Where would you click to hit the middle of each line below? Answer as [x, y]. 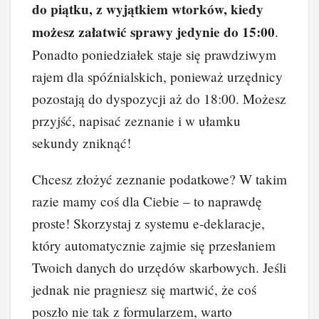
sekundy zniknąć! [82, 143]
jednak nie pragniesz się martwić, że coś [144, 290]
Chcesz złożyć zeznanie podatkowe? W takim [159, 179]
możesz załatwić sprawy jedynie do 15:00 [153, 32]
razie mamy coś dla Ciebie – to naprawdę [147, 202]
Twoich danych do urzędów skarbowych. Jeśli [159, 268]
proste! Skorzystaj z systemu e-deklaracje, [148, 224]
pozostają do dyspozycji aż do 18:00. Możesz [159, 99]
